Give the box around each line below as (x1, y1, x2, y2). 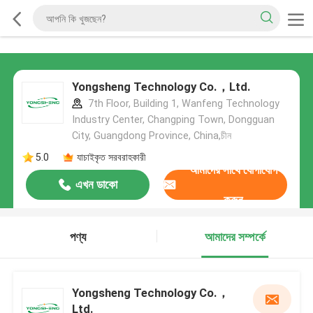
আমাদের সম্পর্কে (204, 230, 265, 245)
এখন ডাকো (75, 177, 117, 192)
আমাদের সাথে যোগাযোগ (189, 162, 278, 177)
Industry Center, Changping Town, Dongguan (71, 114, 275, 126)
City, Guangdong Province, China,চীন (71, 130, 231, 142)
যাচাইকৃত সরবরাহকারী (76, 151, 146, 163)
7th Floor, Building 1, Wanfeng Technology (85, 98, 279, 110)
